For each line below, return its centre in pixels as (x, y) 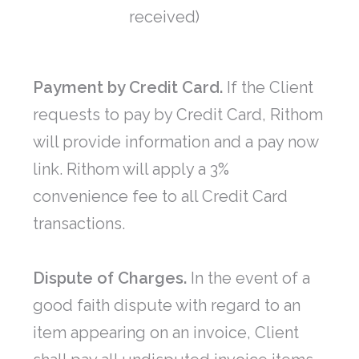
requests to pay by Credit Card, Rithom (178, 115)
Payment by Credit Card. (128, 88)
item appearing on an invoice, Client (166, 333)
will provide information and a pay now (175, 142)
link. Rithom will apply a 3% (131, 169)
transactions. (79, 224)
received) (164, 17)
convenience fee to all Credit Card (160, 197)
